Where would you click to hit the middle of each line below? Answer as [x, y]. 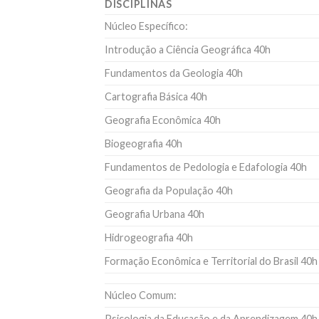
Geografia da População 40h [169, 190]
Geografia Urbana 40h [155, 214]
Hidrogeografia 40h [149, 237]
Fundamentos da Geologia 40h [174, 73]
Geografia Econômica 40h [163, 120]
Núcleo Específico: [146, 26]
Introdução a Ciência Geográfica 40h [188, 49]
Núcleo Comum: [141, 295]
